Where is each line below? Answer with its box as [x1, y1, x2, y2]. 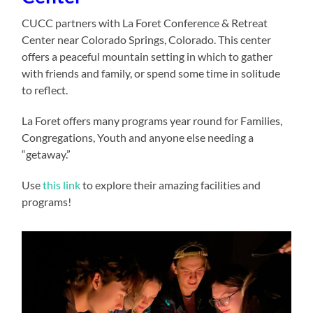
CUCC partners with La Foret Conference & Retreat [22, 15, 268, 29]
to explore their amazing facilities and [80, 177, 261, 191]
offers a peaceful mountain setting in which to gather [22, 49, 273, 63]
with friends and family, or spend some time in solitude [22, 66, 281, 80]
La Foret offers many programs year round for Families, [22, 113, 283, 127]
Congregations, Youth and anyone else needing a [22, 130, 254, 144]
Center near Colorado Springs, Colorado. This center [22, 32, 272, 46]
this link [43, 177, 81, 191]
